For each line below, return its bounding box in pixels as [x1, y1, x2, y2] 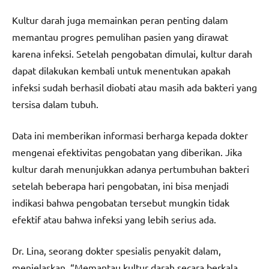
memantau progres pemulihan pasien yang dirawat [12, 31, 228, 43]
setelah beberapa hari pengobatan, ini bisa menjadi [12, 180, 229, 192]
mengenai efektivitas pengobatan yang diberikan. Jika [12, 146, 242, 159]
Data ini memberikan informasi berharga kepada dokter [12, 129, 248, 142]
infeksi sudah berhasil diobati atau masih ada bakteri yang [12, 81, 257, 94]
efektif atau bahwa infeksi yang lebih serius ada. [12, 213, 216, 226]
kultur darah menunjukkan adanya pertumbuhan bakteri [12, 163, 249, 175]
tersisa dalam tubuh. [12, 98, 98, 110]
